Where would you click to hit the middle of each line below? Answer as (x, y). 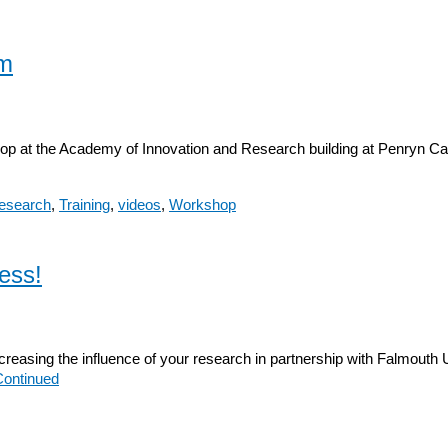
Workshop (202, 204)
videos (139, 204)
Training (84, 204)
